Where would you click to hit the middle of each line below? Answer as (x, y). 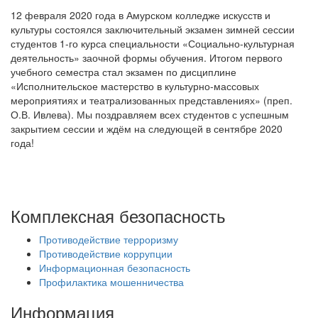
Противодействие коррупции (106, 253)
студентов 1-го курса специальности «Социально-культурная (153, 43)
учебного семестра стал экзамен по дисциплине (124, 72)
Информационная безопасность (115, 268)
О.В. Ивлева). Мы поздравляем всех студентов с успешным (150, 114)
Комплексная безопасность (118, 215)
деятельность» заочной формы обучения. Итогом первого (147, 57)
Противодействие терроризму (109, 239)
